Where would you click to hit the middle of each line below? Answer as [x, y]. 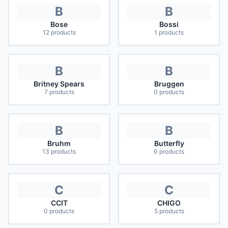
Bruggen [169, 84]
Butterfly [169, 143]
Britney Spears [59, 84]
